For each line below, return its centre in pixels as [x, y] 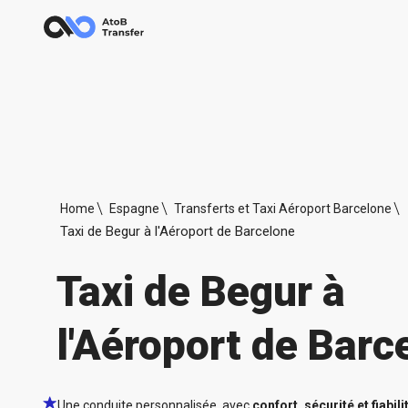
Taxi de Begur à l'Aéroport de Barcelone [178, 231]
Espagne [134, 208]
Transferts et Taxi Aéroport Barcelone [283, 208]
